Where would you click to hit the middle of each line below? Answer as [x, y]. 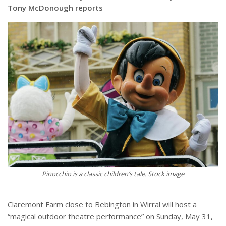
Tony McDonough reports [55, 7]
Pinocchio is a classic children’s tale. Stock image [113, 173]
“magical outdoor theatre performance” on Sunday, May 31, [110, 216]
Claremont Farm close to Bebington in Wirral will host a [102, 204]
